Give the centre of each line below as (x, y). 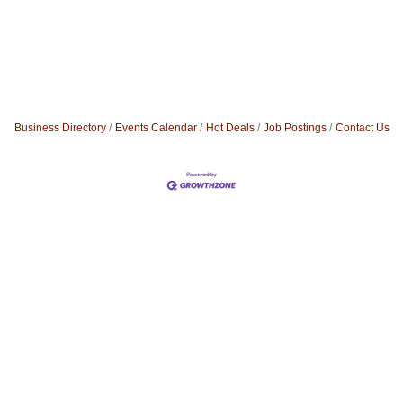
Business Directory (60, 128)
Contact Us (362, 128)
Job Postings (295, 128)
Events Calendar (156, 128)
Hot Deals (230, 128)
